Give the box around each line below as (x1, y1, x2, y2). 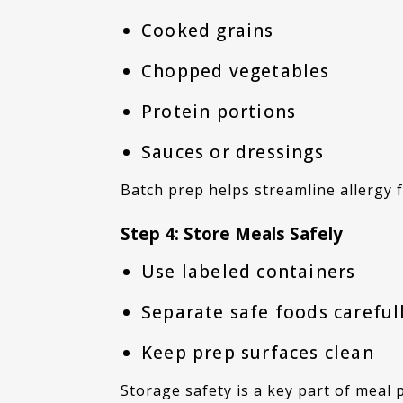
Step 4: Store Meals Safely (121, 221, 344, 245)
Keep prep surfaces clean (140, 341, 374, 365)
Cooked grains (140, 19, 274, 43)
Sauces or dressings (140, 140, 324, 165)
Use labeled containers (140, 259, 356, 283)
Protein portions (140, 100, 297, 124)
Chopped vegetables (140, 59, 330, 84)
